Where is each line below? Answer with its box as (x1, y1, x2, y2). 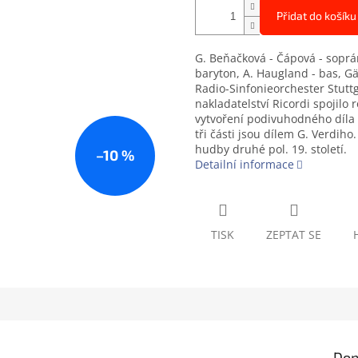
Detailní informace (195, 157, 294, 173)
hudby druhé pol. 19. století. (195, 141, 347, 157)
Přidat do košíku (276, 9, 356, 23)
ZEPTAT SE (266, 227, 321, 243)
